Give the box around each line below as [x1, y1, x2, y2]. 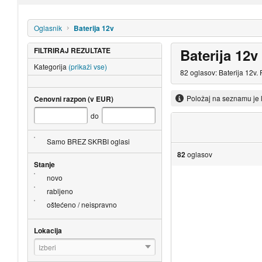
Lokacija [33, 225, 62, 236]
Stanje [33, 158, 55, 170]
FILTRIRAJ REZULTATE [33, 44, 111, 56]
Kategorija [33, 61, 67, 71]
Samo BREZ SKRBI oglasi [46, 136, 130, 146]
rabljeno [46, 185, 73, 196]
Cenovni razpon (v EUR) [33, 93, 113, 104]
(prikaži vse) [68, 61, 107, 71]
